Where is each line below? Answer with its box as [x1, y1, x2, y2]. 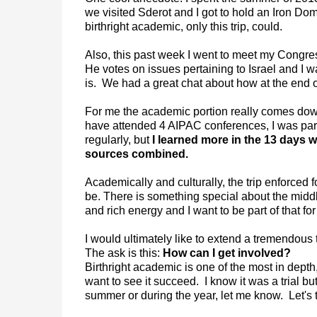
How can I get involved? [162, 247, 291, 259]
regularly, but [84, 134, 152, 146]
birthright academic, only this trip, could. [84, 21, 288, 33]
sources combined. [84, 148, 188, 160]
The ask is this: [84, 247, 163, 259]
